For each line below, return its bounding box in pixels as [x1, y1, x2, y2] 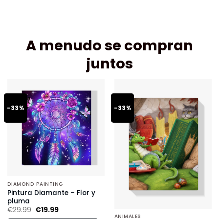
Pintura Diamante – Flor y [7, 188, 95, 197]
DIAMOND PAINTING [7, 180, 63, 188]
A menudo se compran [26, 36, 193, 55]
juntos [86, 54, 133, 73]
